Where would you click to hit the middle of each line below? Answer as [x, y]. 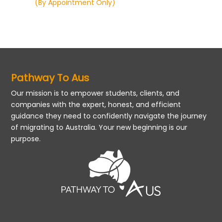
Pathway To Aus [50, 78]
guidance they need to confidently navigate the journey [109, 116]
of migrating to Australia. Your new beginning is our [99, 128]
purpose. [26, 139]
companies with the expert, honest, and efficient [96, 105]
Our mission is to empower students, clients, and [95, 93]
